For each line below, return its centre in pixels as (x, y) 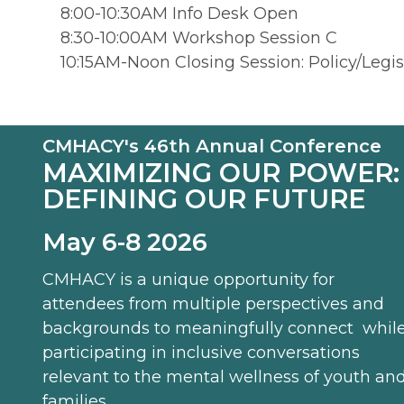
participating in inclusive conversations (201, 352)
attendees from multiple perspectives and (213, 303)
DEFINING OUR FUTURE (204, 198)
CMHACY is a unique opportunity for (188, 279)
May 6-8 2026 (125, 242)
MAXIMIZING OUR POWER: (221, 172)
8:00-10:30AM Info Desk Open (180, 13)
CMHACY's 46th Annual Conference (212, 146)
